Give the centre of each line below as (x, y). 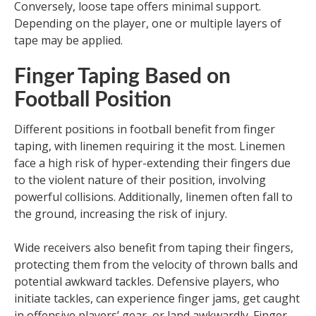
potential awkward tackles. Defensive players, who (147, 281)
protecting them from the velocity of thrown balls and (156, 265)
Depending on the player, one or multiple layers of (148, 23)
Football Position (93, 100)
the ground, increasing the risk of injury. (121, 214)
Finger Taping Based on (122, 77)
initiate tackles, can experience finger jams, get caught (157, 298)
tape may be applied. (68, 40)
